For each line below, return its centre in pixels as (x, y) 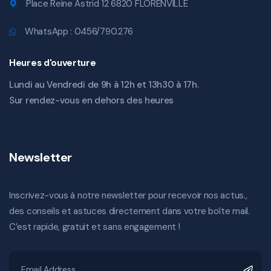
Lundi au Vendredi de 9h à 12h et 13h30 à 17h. (104, 85)
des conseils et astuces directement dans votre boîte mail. (129, 211)
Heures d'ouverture (53, 63)
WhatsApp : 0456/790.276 (79, 32)
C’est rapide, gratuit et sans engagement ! (95, 227)
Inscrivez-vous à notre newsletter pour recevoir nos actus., (128, 196)
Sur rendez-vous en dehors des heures (92, 101)
